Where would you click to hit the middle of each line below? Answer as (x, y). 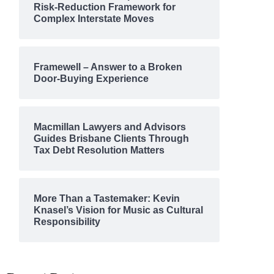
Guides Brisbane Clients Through (111, 139)
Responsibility (67, 222)
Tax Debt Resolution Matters (99, 150)
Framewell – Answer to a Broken (108, 67)
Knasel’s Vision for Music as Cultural (118, 210)
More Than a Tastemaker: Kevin (106, 198)
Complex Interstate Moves (94, 19)
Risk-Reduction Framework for (104, 7)
